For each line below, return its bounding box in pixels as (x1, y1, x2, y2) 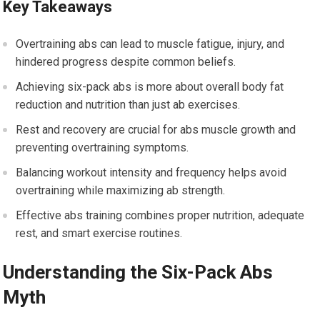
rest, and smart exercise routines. (16, 226, 183, 240)
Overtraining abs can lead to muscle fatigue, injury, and (16, 37, 285, 51)
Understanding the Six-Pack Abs (3, 261, 274, 283)
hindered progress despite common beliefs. (16, 55, 236, 69)
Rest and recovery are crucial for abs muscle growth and (16, 123, 296, 136)
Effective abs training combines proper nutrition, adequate (16, 209, 305, 222)
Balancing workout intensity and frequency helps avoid (16, 166, 287, 179)
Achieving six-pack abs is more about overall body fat (16, 80, 284, 94)
